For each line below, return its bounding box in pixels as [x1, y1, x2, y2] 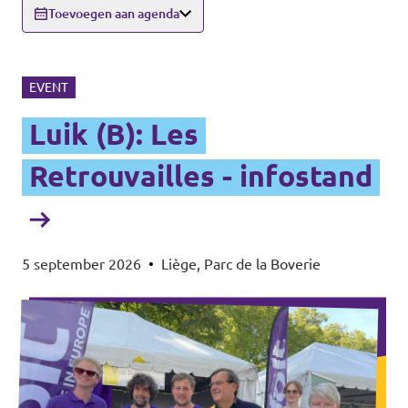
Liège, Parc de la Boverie [161, 255, 321, 272]
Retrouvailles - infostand [29, 158, 372, 192]
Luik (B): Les [29, 117, 199, 150]
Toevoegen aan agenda [48, 5, 179, 21]
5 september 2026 [22, 255, 141, 272]
